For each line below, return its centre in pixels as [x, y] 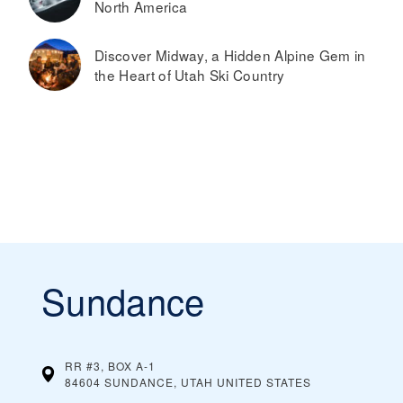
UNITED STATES [264, 381]
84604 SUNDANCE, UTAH [139, 381]
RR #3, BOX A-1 [110, 365]
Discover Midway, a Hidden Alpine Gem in [230, 54]
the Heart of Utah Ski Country [190, 74]
